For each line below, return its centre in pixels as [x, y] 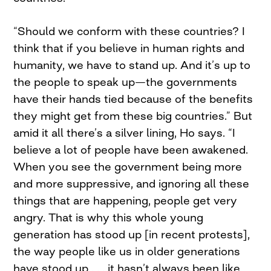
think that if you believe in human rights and [129, 48]
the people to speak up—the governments [126, 82]
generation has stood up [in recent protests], [132, 234]
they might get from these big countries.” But [133, 116]
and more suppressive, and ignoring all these [132, 184]
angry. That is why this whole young [109, 217]
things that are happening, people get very [126, 201]
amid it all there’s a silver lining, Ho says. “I [125, 133]
